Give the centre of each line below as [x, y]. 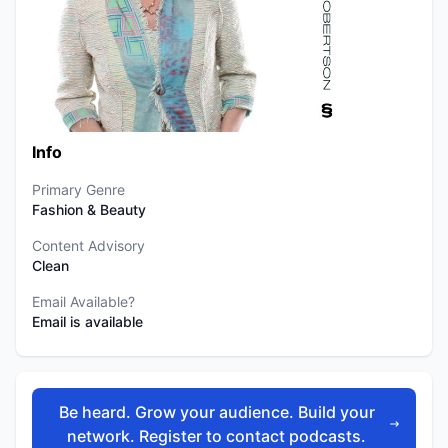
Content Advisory [88, 245]
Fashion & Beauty [89, 209]
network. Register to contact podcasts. [217, 436]
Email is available [87, 321]
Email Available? [83, 301]
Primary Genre [78, 189]
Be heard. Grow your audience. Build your [216, 412]
